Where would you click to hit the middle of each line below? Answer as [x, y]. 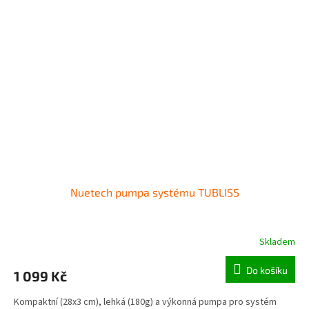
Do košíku [267, 270]
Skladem [277, 242]
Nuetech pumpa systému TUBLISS [154, 192]
